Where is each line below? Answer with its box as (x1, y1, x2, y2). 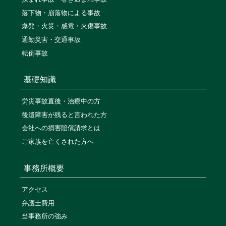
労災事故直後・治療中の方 (21, 97, 100, 105)
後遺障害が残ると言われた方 (21, 110, 107, 119)
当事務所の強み (21, 212, 68, 220)
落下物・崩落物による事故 (21, 9, 100, 17)
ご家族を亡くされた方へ (21, 137, 94, 145)
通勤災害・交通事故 (21, 36, 81, 44)
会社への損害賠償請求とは (21, 124, 100, 132)
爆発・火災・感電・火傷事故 (21, 22, 107, 30)
